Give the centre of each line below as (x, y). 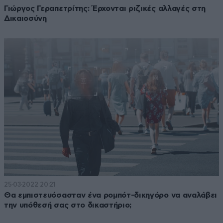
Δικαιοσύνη (25, 18)
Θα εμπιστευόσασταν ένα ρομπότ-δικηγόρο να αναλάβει (111, 195)
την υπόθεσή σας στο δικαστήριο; (68, 205)
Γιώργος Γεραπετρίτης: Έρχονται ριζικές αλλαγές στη (105, 8)
